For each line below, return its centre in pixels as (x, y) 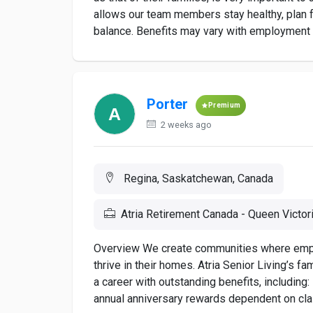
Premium (225, 105)
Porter (167, 104)
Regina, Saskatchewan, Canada (197, 179)
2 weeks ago (185, 125)
